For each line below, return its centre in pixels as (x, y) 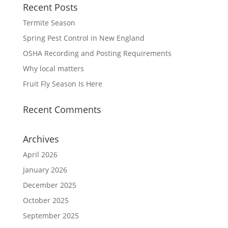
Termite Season (49, 23)
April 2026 (40, 154)
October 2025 (46, 200)
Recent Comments (62, 109)
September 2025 (51, 216)
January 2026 (45, 170)
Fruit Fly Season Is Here (62, 84)
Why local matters (53, 68)
